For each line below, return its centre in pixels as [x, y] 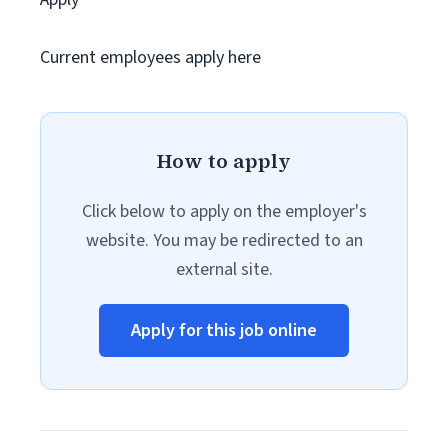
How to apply [224, 161]
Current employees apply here [150, 57]
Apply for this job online [224, 330]
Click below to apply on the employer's [224, 211]
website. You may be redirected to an [224, 240]
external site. [224, 269]
